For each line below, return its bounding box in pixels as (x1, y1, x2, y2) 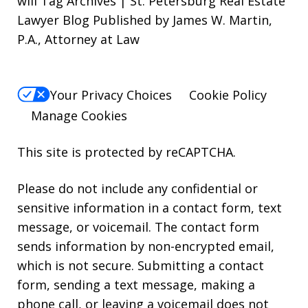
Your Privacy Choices (50, 86, 172, 103)
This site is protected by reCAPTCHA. (17, 143, 236, 160)
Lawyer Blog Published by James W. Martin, (17, 12, 272, 29)
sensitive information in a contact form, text (17, 199, 282, 216)
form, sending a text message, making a (17, 276, 255, 293)
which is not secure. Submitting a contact (17, 256, 264, 274)
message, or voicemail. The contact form (17, 218, 259, 235)
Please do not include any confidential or (17, 179, 258, 197)
